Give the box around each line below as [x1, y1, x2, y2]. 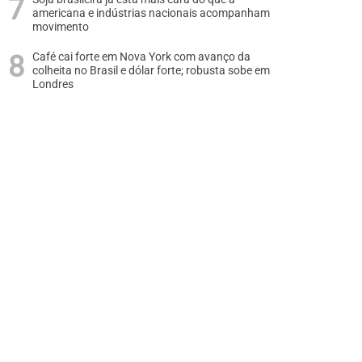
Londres [32, 78, 74, 91]
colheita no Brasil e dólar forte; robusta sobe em [32, 64, 270, 78]
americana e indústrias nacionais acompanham [32, 6, 270, 20]
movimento [32, 20, 89, 34]
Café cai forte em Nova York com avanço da [32, 50, 250, 64]
